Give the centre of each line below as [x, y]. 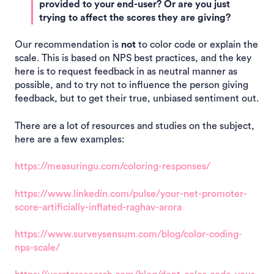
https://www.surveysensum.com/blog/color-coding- [128, 234]
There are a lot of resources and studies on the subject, [135, 126]
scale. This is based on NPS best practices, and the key [133, 58]
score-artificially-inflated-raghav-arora [98, 207]
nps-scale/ [37, 247]
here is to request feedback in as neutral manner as [126, 72]
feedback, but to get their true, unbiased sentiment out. [137, 99]
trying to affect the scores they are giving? [135, 18]
